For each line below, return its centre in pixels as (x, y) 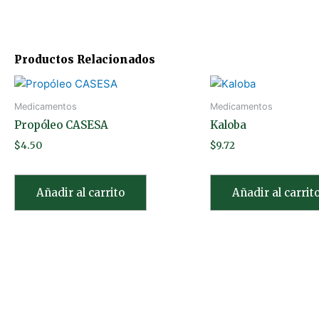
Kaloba (228, 125)
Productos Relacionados (85, 59)
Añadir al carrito (80, 192)
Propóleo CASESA (61, 125)
